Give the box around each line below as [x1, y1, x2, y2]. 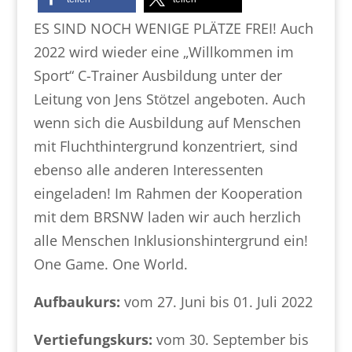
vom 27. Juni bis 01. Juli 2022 [119, 292, 313, 311]
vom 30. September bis [152, 330, 309, 349]
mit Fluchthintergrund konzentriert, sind [33, 137, 298, 156]
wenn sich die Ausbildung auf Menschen [33, 113, 301, 132]
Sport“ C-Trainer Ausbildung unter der [33, 66, 282, 85]
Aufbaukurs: [33, 292, 120, 311]
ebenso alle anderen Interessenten [33, 160, 263, 179]
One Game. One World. [33, 255, 188, 273]
